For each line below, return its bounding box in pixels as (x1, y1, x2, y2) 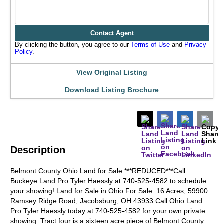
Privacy (184, 41, 207, 48)
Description (10, 144, 66, 155)
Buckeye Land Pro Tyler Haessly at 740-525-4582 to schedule (10, 177, 207, 185)
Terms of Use (131, 41, 170, 48)
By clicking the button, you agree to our (15, 41, 129, 48)
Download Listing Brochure (65, 86, 159, 94)
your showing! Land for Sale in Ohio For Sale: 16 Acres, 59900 (10, 187, 208, 195)
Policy (15, 48, 33, 55)
